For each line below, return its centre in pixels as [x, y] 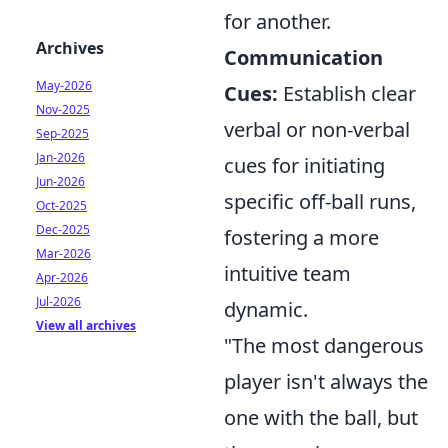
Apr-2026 [62, 277]
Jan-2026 [60, 157]
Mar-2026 [63, 253]
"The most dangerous [324, 345]
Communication [303, 57]
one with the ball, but [321, 417]
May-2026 [64, 85]
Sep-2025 [62, 133]
